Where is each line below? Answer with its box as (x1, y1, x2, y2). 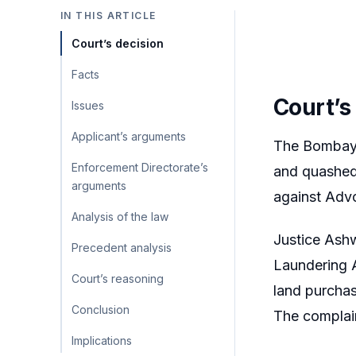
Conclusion (72, 302, 130, 316)
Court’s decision (72, 36, 164, 50)
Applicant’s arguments (72, 129, 186, 143)
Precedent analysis (72, 240, 172, 254)
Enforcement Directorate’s (72, 160, 208, 174)
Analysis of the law (72, 209, 168, 223)
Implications (72, 333, 132, 347)
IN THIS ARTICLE (60, 9, 157, 21)
